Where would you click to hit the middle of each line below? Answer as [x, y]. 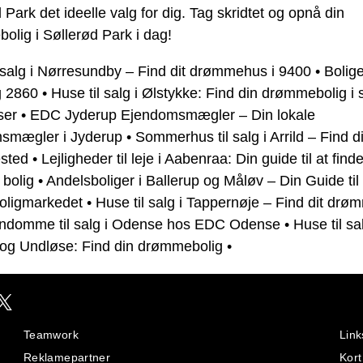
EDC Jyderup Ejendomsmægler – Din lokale [173, 115]
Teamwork [51, 334]
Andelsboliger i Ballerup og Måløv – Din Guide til [203, 180]
